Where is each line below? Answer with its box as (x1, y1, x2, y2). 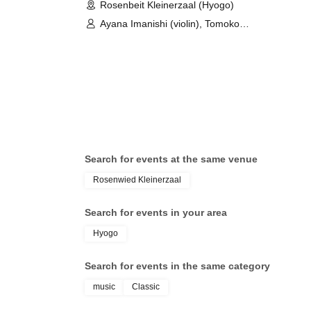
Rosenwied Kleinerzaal (93, 175, 181, 185)
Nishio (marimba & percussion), (100, 34, 238, 46)
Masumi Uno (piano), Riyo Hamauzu (100, 50, 260, 62)
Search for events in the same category (85, 260, 270, 272)
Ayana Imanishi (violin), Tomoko (100, 18, 239, 30)
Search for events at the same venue (85, 153, 258, 165)
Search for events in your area (85, 207, 227, 219)
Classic (132, 282, 160, 292)
